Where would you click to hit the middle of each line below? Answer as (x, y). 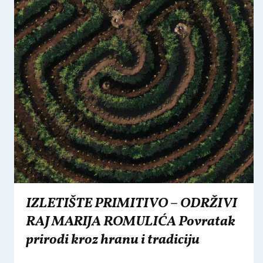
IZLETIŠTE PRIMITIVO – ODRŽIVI (131, 204)
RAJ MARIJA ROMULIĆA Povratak (131, 222)
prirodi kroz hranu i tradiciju (113, 240)
